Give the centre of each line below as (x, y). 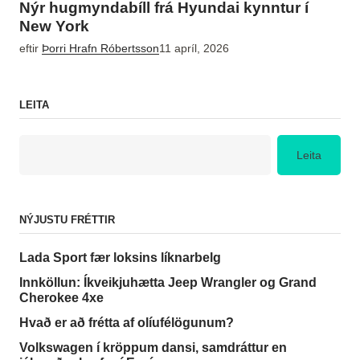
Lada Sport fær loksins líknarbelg (120, 257)
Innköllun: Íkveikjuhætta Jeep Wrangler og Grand (168, 282)
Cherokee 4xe (61, 297)
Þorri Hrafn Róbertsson (100, 48)
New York (54, 26)
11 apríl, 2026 (194, 48)
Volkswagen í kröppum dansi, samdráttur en (153, 347)
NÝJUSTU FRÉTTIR (67, 219)
